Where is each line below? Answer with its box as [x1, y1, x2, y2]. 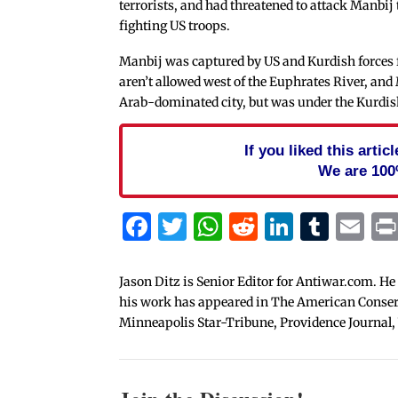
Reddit [258, 209, 346, 245]
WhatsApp [222, 209, 367, 245]
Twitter [187, 209, 289, 245]
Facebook [151, 209, 283, 245]
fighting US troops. [119, 18, 231, 35]
